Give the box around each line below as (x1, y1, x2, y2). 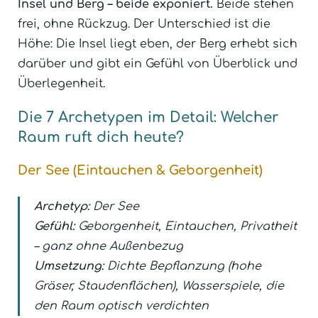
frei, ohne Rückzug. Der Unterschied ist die (18, 17, 270, 31)
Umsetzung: (34, 259, 104, 273)
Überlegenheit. (18, 77, 105, 90)
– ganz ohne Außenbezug (34, 239, 183, 253)
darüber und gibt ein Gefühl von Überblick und (18, 57, 297, 70)
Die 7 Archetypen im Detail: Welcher (18, 109, 279, 126)
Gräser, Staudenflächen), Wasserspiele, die (34, 279, 284, 292)
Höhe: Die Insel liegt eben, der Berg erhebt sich (18, 37, 297, 50)
